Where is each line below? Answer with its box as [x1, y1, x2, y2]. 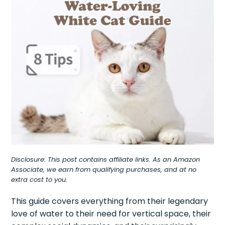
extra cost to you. [11, 175, 68, 185]
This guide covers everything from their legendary [11, 195, 208, 207]
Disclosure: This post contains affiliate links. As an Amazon [11, 155, 200, 165]
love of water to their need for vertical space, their [11, 208, 211, 220]
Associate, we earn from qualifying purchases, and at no [11, 165, 197, 175]
